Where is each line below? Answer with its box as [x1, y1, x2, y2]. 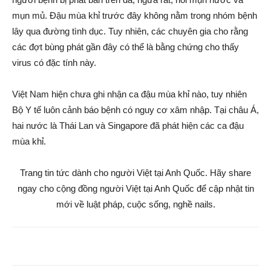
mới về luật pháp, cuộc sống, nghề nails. [56, 199, 215, 209]
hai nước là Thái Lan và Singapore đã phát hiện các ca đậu [12, 120, 244, 131]
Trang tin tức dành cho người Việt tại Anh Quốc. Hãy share [20, 168, 251, 178]
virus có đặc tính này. [12, 57, 96, 68]
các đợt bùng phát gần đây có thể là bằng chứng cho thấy [12, 42, 239, 52]
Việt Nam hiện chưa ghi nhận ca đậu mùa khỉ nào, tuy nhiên [12, 89, 247, 99]
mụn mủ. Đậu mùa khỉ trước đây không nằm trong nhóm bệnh [12, 10, 257, 21]
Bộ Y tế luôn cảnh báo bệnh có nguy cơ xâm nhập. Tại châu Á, [12, 105, 259, 115]
